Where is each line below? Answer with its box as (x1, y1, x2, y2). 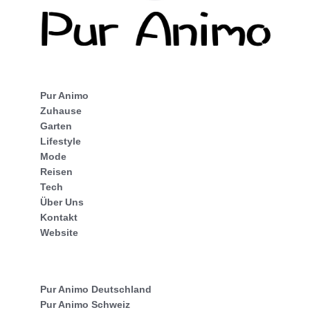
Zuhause (40, 104, 82, 116)
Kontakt (40, 211, 77, 223)
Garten (40, 120, 72, 131)
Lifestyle (40, 135, 81, 147)
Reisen (40, 165, 73, 177)
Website (40, 226, 78, 238)
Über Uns (40, 196, 84, 208)
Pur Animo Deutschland (40, 283, 152, 295)
